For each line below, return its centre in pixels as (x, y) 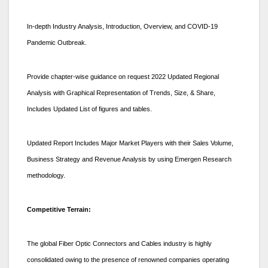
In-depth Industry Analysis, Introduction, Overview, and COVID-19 (122, 26)
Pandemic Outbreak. (57, 42)
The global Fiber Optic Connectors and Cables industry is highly (119, 243)
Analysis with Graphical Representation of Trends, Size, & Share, (121, 92)
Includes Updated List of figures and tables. (89, 109)
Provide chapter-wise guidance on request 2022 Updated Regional (123, 76)
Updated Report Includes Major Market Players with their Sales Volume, (130, 143)
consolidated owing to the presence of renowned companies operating (128, 259)
